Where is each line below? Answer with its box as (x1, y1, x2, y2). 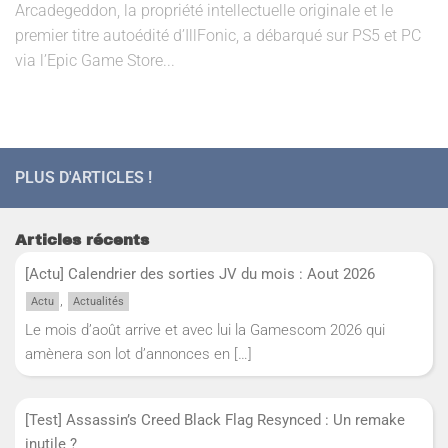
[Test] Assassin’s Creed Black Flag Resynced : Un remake (25, 411, 405, 430)
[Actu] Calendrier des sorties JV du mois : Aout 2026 (25, 264, 379, 283)
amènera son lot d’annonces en (25, 344, 234, 363)
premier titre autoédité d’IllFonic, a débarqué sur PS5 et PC (15, 25, 421, 45)
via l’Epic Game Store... (15, 50, 175, 70)
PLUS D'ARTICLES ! (15, 167, 152, 187)
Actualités (73, 294, 124, 308)
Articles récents (15, 231, 149, 248)
